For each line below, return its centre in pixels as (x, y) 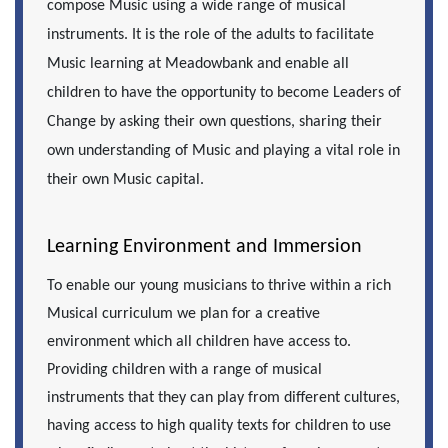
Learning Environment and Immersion (204, 246)
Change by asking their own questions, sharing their (214, 121)
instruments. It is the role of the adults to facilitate (210, 34)
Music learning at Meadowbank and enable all (198, 63)
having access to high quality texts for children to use (219, 426)
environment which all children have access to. (199, 342)
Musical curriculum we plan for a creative (183, 314)
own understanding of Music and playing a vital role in (223, 150)
